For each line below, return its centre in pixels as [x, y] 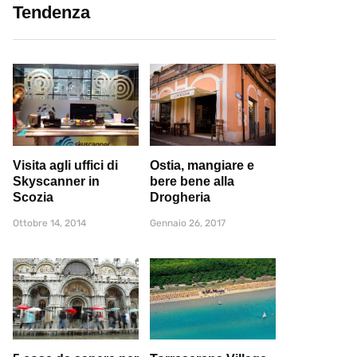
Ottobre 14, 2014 [49, 223]
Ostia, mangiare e [202, 165]
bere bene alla [192, 181]
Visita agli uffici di [65, 165]
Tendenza [51, 12]
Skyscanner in [56, 181]
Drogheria [180, 197]
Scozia [33, 197]
